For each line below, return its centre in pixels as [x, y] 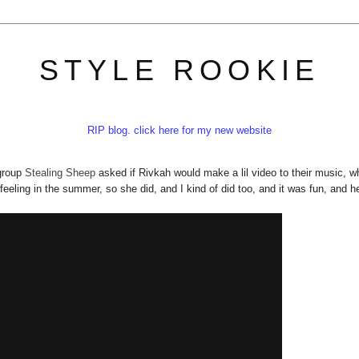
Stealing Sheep [62, 172]
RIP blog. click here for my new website [179, 130]
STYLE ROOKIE [179, 70]
